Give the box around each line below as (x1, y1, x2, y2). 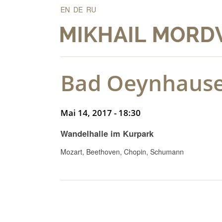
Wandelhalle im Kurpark (60, 128, 154, 139)
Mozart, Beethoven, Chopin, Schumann (60, 147, 184, 157)
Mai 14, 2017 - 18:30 (60, 107, 141, 118)
